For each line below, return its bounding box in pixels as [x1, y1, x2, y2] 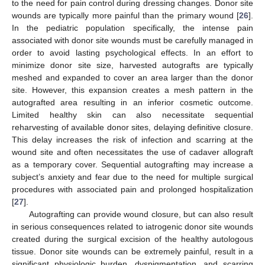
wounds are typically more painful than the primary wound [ [12, 10, 239, 20]
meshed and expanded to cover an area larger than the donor [12, 72, 253, 82]
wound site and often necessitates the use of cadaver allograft [12, 147, 253, 157]
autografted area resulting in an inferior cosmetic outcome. [12, 97, 253, 107]
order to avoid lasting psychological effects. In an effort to [12, 47, 253, 57]
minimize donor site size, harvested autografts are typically [12, 60, 253, 70]
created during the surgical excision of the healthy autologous [12, 234, 253, 244]
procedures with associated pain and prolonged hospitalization [12, 184, 253, 194]
